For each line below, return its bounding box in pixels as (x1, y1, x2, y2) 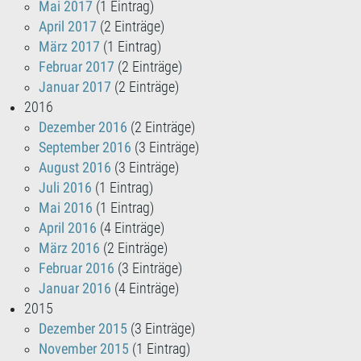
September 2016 (39, 139, 131, 156)
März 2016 (39, 240, 100, 257)
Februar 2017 (39, 59, 114, 76)
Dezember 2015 (39, 321, 127, 338)
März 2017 (39, 39, 100, 56)
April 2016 (39, 220, 97, 237)
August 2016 (39, 160, 111, 176)
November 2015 (39, 341, 129, 358)
